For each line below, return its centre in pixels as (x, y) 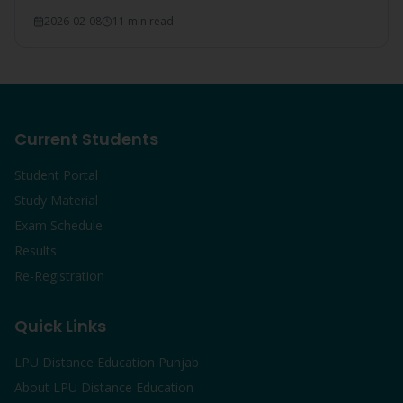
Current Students (86, 139)
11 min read (143, 21)
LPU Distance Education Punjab (107, 362)
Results (36, 251)
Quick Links (60, 326)
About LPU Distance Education (104, 387)
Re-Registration (59, 276)
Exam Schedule (58, 225)
